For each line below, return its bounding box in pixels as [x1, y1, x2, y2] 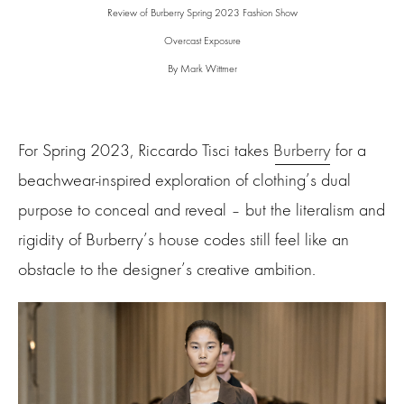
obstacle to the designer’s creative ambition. [18, 259, 316, 280]
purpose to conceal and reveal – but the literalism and [18, 199, 385, 221]
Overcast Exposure [163, 34, 241, 48]
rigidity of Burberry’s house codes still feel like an [18, 229, 349, 251]
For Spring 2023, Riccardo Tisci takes [18, 140, 273, 161]
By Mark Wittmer [167, 62, 237, 76]
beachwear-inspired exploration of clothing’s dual [18, 170, 351, 191]
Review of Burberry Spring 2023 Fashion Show [106, 6, 298, 20]
